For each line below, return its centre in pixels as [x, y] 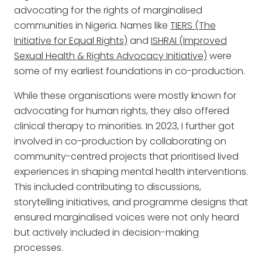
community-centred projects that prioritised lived [126, 157]
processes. [39, 248]
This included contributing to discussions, [108, 187]
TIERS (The [193, 26]
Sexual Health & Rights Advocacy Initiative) [111, 56]
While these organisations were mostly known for [125, 96]
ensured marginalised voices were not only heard [127, 218]
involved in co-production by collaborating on [120, 142]
